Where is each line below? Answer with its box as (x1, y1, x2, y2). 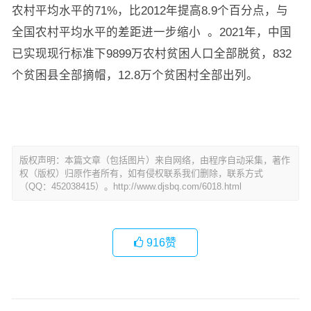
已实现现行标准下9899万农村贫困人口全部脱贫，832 (11, 47, 292, 60)
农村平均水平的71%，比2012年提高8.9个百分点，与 (11, 4, 288, 17)
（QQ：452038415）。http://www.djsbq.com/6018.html (19, 181, 242, 192)
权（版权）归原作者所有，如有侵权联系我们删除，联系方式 (19, 168, 263, 178)
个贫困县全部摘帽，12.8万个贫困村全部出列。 (11, 69, 258, 81)
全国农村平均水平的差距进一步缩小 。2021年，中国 (11, 26, 292, 38)
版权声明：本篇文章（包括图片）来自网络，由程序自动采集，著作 (19, 155, 290, 165)
